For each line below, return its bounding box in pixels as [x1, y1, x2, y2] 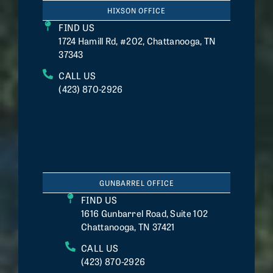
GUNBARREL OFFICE [99, 177, 174, 188]
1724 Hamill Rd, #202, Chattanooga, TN [58, 34, 216, 47]
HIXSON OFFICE [107, 5, 166, 15]
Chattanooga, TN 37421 [81, 219, 175, 233]
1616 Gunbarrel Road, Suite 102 [81, 206, 208, 219]
